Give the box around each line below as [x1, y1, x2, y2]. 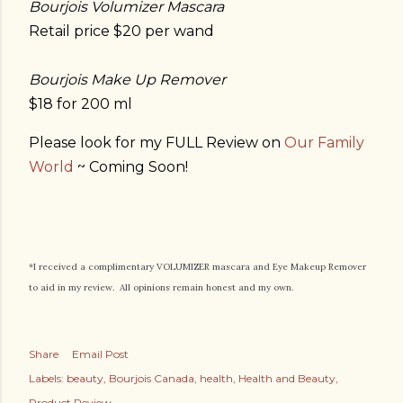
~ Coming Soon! [74, 157, 188, 175]
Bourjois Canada [109, 371, 194, 385]
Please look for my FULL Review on [29, 133, 284, 151]
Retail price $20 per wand [29, 22, 214, 40]
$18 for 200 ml [29, 94, 132, 112]
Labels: [29, 371, 64, 385]
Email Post [72, 346, 129, 361]
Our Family [284, 133, 364, 151]
